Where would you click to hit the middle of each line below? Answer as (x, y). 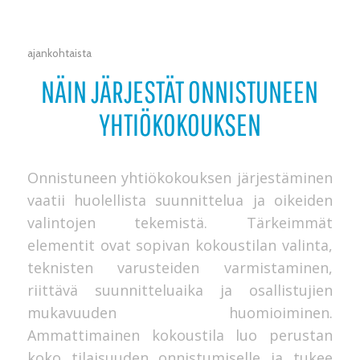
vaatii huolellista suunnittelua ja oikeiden (180, 200)
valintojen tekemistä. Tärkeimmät (180, 222)
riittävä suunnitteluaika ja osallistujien (180, 290)
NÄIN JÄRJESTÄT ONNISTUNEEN (180, 91)
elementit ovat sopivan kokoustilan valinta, (180, 245)
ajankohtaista (59, 53)
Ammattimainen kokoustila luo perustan (180, 335)
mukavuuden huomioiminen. (180, 312)
